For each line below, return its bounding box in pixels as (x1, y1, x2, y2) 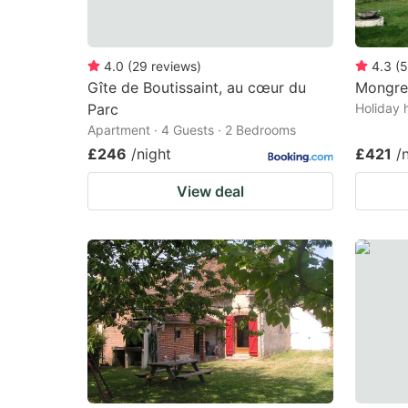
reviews (151, 57, 197, 74)
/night (131, 144, 171, 163)
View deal (177, 181, 244, 200)
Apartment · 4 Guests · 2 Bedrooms (87, 121, 296, 138)
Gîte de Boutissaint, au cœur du (87, 77, 306, 97)
